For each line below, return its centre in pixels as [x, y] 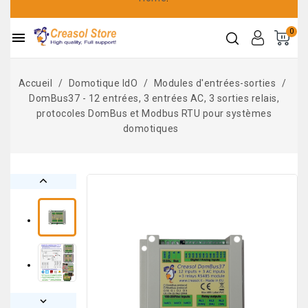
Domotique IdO [103, 83]
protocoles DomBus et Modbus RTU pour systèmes [154, 113]
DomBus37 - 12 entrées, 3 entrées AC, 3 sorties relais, [154, 98]
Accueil [35, 83]
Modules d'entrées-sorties [215, 83]
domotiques [151, 129]
